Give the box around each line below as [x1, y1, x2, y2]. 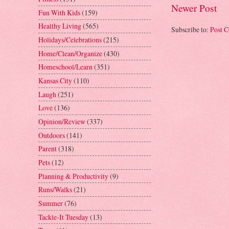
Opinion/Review [38, 116, 85, 126]
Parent [38, 144, 57, 154]
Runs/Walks [38, 185, 72, 195]
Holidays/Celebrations [38, 34, 102, 44]
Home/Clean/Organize [38, 48, 102, 58]
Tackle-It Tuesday [38, 212, 88, 222]
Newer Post [171, 2, 217, 15]
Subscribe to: [171, 25, 210, 35]
